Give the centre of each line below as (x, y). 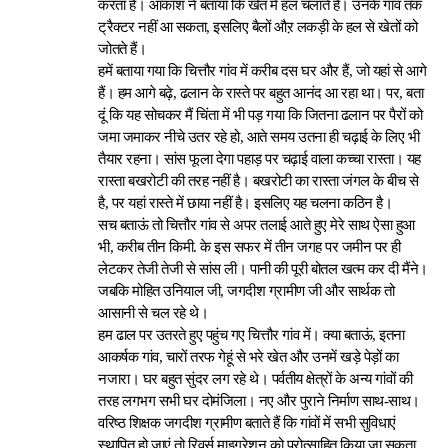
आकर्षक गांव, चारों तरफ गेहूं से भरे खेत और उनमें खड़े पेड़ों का (248, 357)
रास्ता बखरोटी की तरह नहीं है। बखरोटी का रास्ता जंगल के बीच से (258, 181)
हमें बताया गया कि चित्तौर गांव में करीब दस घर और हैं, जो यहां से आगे (262, 71)
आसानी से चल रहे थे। (153, 313)
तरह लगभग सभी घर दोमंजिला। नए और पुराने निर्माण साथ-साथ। (259, 401)
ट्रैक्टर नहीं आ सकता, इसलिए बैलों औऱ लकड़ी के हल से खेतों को (258, 27)
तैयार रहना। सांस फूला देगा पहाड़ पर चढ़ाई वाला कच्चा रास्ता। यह (259, 159)
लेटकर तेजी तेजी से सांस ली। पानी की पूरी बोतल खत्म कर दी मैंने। (263, 269)
